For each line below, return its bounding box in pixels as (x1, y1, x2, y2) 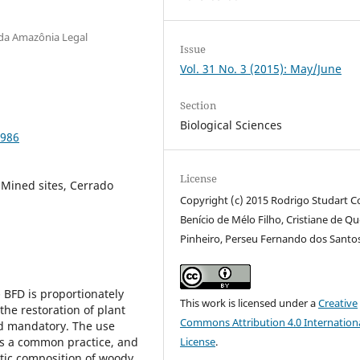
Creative (318, 296, 358, 311)
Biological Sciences (180, 117, 283, 133)
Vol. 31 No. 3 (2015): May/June (180, 61, 342, 76)
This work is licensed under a (180, 296, 319, 311)
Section (180, 98, 217, 113)
